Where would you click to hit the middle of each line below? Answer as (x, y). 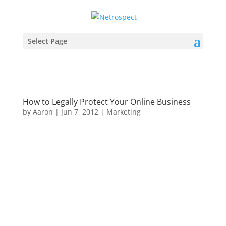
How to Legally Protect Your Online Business (106, 102)
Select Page (47, 41)
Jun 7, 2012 (79, 112)
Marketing (123, 112)
